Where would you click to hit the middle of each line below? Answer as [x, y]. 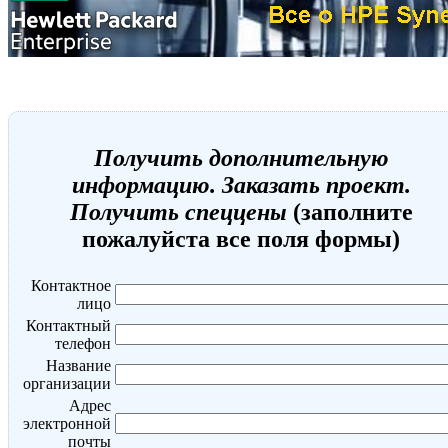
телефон [83, 343]
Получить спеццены [178, 211]
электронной [67, 423]
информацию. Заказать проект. [241, 184]
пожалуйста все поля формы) [241, 238]
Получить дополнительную [241, 157]
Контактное [71, 285]
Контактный [68, 325]
